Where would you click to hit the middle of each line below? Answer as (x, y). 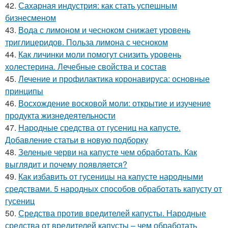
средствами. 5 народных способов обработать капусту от (113, 189)
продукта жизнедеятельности (60, 116)
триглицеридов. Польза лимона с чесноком (87, 42)
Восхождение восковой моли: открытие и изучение (115, 103)
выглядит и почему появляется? (66, 164)
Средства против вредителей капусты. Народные (112, 213)
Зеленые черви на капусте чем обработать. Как (108, 152)
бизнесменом (31, 18)
